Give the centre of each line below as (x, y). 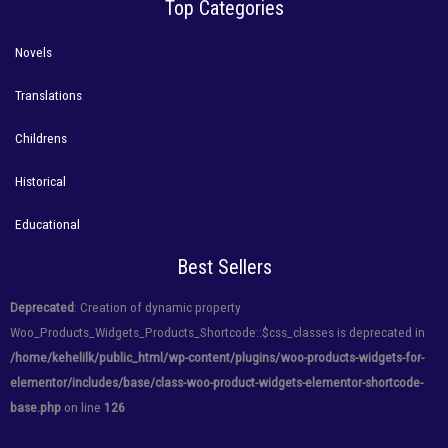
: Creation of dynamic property (157, 307)
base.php (35, 407)
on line (82, 407)
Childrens (41, 138)
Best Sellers (224, 267)
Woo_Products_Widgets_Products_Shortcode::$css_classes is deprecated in (217, 332)
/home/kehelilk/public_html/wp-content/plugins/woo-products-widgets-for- (217, 357)
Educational (47, 224)
